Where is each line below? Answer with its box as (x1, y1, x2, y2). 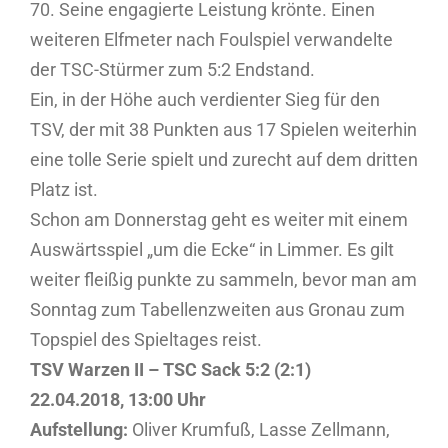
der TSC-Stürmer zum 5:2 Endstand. (30, 58, 315, 80)
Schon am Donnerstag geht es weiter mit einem (30, 208, 408, 230)
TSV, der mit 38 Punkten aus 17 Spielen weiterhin (30, 118, 417, 140)
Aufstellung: (30, 418, 128, 440)
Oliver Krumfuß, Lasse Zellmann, (128, 418, 390, 440)
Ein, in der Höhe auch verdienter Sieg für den (30, 88, 380, 110)
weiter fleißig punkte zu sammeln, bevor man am (30, 268, 417, 290)
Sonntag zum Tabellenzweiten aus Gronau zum (30, 298, 405, 320)
